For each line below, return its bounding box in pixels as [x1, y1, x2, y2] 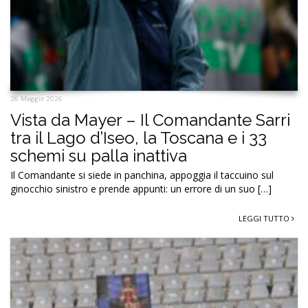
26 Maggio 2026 [10, 93, 63, 103]
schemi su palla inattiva [10, 145, 187, 166]
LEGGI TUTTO [239, 212, 291, 223]
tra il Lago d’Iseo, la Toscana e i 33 [10, 127, 267, 148]
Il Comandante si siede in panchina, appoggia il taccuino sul [10, 168, 274, 181]
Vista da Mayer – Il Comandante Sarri [10, 109, 290, 130]
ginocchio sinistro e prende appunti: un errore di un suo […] [10, 181, 272, 195]
